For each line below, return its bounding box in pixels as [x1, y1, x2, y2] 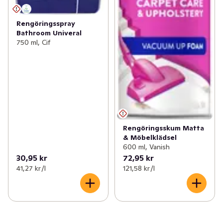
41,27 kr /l [16, 163, 46, 173]
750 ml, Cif [16, 38, 50, 47]
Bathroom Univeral [16, 28, 82, 38]
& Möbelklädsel [122, 132, 177, 142]
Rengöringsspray [16, 19, 75, 28]
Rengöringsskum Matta [122, 123, 204, 132]
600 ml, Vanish [122, 142, 170, 151]
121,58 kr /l [122, 163, 155, 173]
